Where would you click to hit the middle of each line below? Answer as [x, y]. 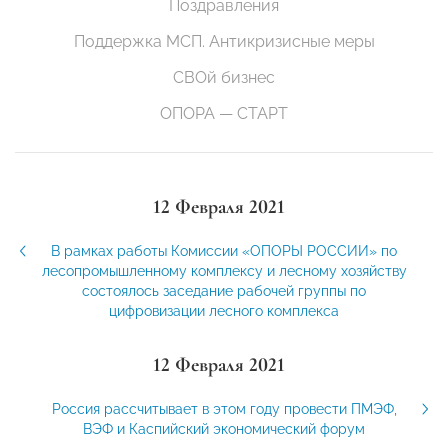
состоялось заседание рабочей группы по [224, 291]
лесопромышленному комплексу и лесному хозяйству [224, 271]
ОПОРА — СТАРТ [224, 114]
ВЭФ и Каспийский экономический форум [224, 429]
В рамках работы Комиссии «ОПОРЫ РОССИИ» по [224, 251]
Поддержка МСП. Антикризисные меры [224, 42]
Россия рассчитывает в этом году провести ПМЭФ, [224, 409]
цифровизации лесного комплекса [224, 311]
